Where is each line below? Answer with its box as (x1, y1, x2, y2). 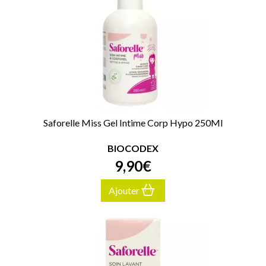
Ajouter (109, 185, 141, 197)
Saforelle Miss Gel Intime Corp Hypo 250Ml (43, 117, 223, 129)
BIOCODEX (107, 142, 159, 154)
